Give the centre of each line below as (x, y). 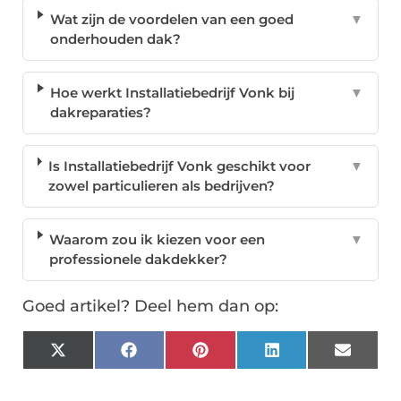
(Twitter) (93, 370)
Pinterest (238, 356)
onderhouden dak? (115, 39)
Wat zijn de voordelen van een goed (171, 20)
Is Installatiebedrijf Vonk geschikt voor (179, 166)
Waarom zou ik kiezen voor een (158, 240)
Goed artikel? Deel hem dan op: (150, 307)
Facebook (170, 356)
